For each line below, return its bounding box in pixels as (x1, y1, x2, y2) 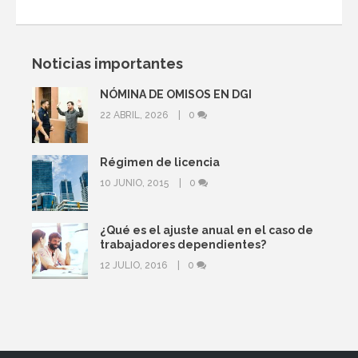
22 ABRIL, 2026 (100, 109, 170, 121)
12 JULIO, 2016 (100, 259, 169, 271)
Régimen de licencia (100, 155, 220, 169)
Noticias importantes (32, 54, 183, 72)
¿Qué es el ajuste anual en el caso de (100, 223, 313, 237)
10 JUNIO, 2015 (100, 177, 171, 189)
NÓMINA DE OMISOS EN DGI (100, 87, 252, 101)
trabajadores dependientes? (100, 237, 266, 251)
